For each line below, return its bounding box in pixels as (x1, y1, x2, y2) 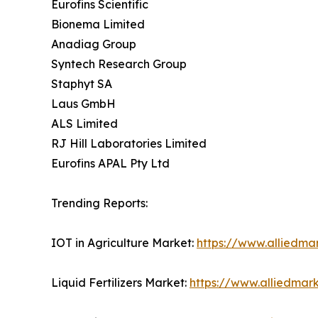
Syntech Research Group (51, 57, 187, 72)
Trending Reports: (51, 196, 148, 211)
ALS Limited (51, 116, 118, 131)
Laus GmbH (51, 97, 116, 111)
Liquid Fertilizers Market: (51, 275, 190, 290)
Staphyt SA (51, 77, 112, 92)
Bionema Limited (51, 17, 145, 32)
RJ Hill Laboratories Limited (51, 136, 207, 151)
